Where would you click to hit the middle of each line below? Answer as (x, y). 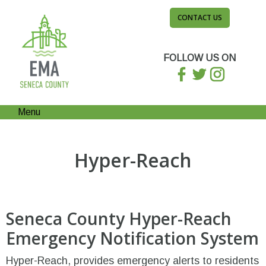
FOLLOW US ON (199, 58)
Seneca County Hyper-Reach (119, 219)
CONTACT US (199, 17)
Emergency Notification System (132, 238)
